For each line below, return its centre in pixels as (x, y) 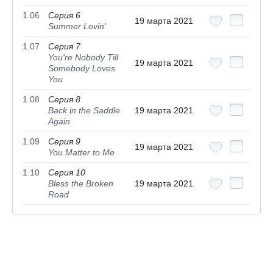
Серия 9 (64, 142)
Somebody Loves (82, 69)
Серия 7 (64, 47)
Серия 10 (67, 173)
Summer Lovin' (77, 27)
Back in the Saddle (84, 111)
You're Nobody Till (83, 58)
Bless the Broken (81, 184)
